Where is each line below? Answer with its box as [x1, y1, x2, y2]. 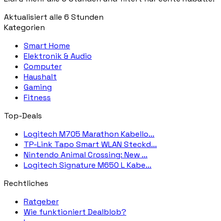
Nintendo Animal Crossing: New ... [24, 149, 147, 160]
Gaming [24, 81, 52, 92]
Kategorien [4, 22, 45, 33]
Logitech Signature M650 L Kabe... [24, 159, 151, 170]
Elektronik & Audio [24, 50, 92, 61]
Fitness [24, 92, 51, 103]
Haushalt [24, 71, 57, 82]
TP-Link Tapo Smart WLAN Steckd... [24, 139, 157, 149]
